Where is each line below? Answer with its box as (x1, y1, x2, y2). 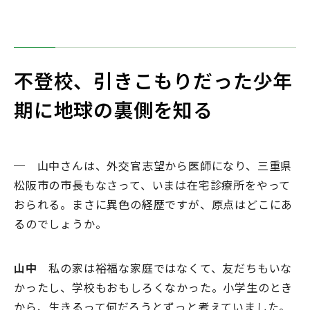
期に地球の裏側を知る (14, 95, 213, 124)
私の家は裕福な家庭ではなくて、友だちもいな (37, 259, 293, 277)
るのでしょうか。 (14, 215, 107, 232)
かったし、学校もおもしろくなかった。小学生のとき (14, 279, 293, 296)
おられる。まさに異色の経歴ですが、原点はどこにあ (14, 196, 293, 213)
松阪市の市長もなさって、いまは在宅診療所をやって (14, 176, 291, 194)
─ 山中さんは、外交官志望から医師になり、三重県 (14, 157, 293, 174)
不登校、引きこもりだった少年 (14, 66, 293, 95)
